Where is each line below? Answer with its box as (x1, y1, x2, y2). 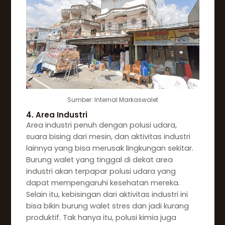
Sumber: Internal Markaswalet (67, 95, 158, 104)
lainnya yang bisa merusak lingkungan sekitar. (26, 143, 193, 153)
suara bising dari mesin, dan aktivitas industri (26, 131, 190, 142)
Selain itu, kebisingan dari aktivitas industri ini (26, 189, 188, 199)
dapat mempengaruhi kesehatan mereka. (26, 177, 180, 188)
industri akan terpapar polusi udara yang (26, 166, 176, 176)
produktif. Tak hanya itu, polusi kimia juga (26, 212, 176, 222)
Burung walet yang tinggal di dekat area (26, 154, 173, 165)
